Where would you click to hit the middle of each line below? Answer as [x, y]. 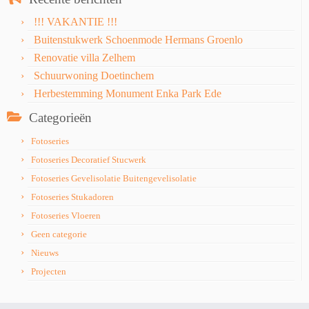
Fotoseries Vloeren [66, 216]
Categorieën [60, 118]
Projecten [49, 272]
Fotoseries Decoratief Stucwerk [89, 160]
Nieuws [45, 253]
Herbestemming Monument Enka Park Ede [128, 94]
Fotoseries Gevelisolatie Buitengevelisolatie [114, 179]
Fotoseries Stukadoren [72, 197]
